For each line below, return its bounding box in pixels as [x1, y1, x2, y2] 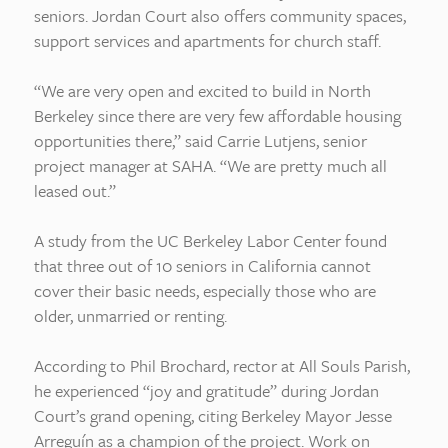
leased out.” [34, 178, 116, 203]
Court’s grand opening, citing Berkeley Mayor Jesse [34, 403, 392, 428]
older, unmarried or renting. [34, 303, 227, 328]
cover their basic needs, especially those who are [34, 278, 376, 303]
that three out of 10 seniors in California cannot [34, 253, 371, 278]
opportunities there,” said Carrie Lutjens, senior [34, 128, 367, 153]
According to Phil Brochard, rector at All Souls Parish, [34, 353, 410, 378]
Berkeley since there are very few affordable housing [34, 103, 401, 128]
